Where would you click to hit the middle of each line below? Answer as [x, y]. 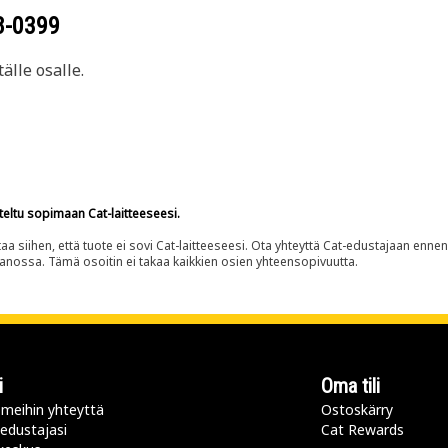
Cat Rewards [362, 429]
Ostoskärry [357, 409]
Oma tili [350, 386]
